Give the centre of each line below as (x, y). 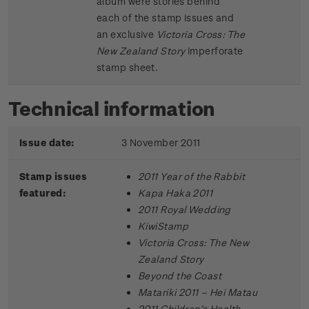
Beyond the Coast (180, 276)
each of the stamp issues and (166, 18)
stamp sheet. (128, 68)
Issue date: (47, 143)
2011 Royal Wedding (185, 210)
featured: (42, 193)
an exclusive (127, 34)
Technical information (112, 108)
